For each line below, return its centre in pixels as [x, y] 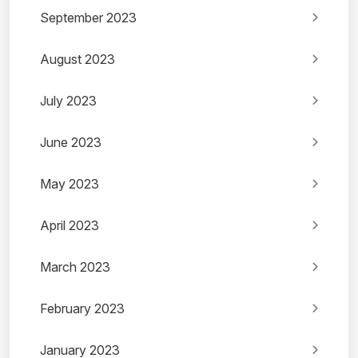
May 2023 [70, 184]
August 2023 [78, 60]
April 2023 [70, 226]
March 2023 [75, 267]
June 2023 [71, 143]
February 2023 [82, 309]
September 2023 [88, 18]
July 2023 [68, 101]
